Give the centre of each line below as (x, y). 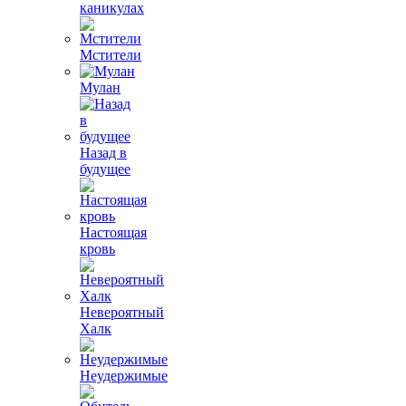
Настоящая (113, 232)
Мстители (111, 55)
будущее (105, 169)
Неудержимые (124, 376)
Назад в (103, 153)
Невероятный (122, 312)
